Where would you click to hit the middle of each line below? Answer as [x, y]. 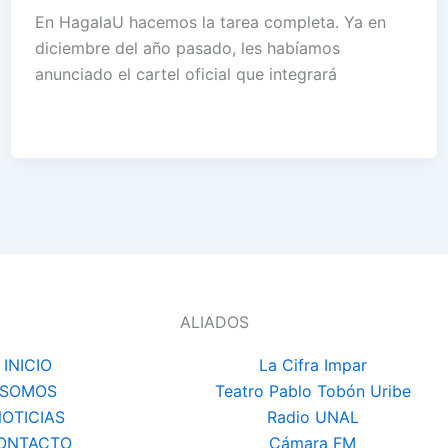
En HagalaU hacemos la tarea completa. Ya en [210, 22]
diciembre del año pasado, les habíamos [187, 48]
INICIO [27, 365]
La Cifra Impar [312, 365]
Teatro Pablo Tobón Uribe [312, 391]
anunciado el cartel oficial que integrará [185, 74]
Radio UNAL [312, 417]
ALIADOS [214, 322]
